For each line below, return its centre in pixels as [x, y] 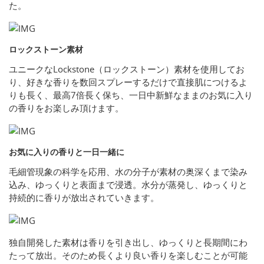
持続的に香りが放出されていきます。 [84, 198]
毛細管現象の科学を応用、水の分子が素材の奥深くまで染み [128, 172]
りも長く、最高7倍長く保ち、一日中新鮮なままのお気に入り [131, 95]
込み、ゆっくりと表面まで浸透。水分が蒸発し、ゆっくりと [128, 185]
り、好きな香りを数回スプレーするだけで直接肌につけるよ [128, 82]
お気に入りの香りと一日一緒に [67, 152]
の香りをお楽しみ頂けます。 [66, 108]
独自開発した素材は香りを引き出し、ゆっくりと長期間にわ [128, 242]
